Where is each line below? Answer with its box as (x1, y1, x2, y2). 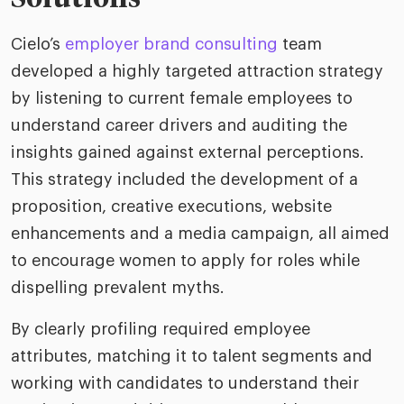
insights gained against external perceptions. (11, 144, 364, 161)
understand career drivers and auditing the (11, 117, 347, 134)
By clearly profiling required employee (11, 321, 310, 338)
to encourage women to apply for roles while (11, 252, 360, 270)
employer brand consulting (65, 36, 278, 53)
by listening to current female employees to (11, 90, 353, 107)
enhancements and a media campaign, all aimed (11, 225, 390, 243)
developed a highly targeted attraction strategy (11, 63, 383, 80)
